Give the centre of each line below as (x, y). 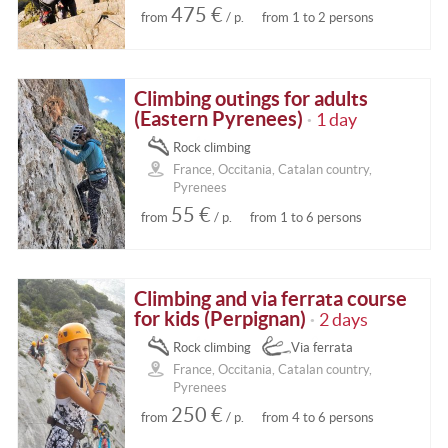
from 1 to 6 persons (305, 217)
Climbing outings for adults (251, 99)
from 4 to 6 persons (317, 417)
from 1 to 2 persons (317, 17)
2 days (344, 320)
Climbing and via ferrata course (271, 299)
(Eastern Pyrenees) (219, 119)
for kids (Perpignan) (220, 319)
